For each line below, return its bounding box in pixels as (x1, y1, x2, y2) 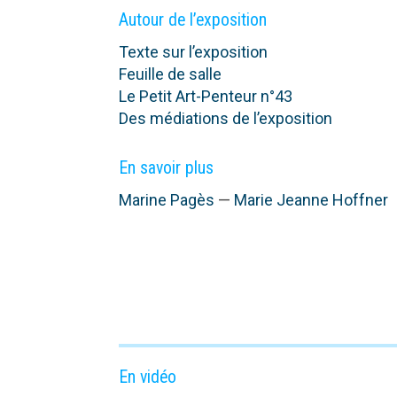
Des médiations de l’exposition (119, 108, 333, 128)
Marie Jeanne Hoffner (234, 190, 389, 209)
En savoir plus (119, 157, 214, 178)
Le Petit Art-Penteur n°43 (119, 86, 293, 105)
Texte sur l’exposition (119, 42, 269, 61)
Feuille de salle (119, 64, 222, 83)
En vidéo (119, 366, 177, 387)
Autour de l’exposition (119, 9, 268, 30)
